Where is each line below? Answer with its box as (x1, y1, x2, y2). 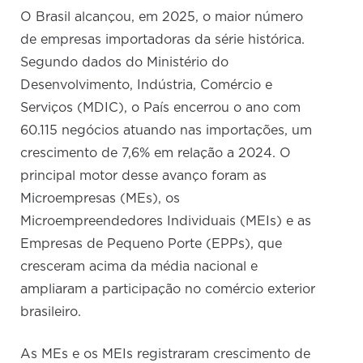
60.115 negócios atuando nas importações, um (20, 124, 313, 138)
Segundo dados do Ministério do (20, 56, 229, 70)
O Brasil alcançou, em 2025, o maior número (20, 11, 304, 24)
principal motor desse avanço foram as (20, 169, 267, 183)
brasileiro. (20, 305, 82, 319)
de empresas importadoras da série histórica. (20, 33, 305, 47)
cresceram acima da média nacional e (20, 260, 258, 274)
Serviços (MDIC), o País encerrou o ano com (20, 101, 301, 115)
